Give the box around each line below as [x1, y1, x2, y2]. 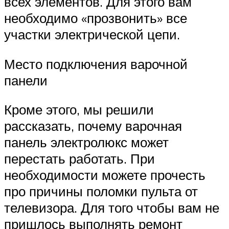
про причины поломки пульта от [4, 183, 198, 200]
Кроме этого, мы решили [4, 101, 154, 118]
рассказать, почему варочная [4, 118, 182, 134]
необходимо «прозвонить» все [4, 10, 187, 27]
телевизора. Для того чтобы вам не [4, 199, 219, 216]
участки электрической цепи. [4, 26, 180, 43]
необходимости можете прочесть [4, 167, 205, 184]
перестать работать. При [4, 150, 155, 167]
